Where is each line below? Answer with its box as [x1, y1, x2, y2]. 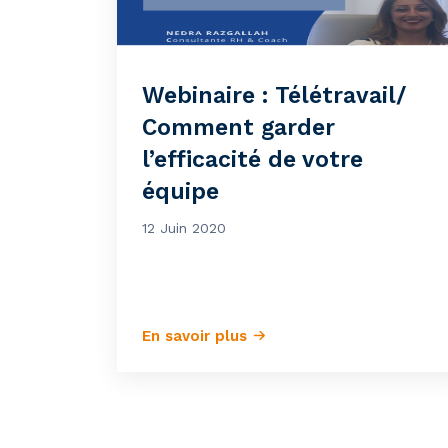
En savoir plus [142, 327, 252, 345]
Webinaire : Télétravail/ [142, 82, 406, 109]
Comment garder [142, 114, 335, 141]
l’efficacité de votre [142, 146, 363, 173]
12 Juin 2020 [142, 220, 226, 236]
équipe [142, 178, 219, 205]
